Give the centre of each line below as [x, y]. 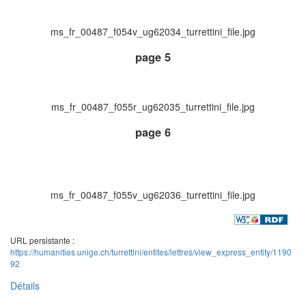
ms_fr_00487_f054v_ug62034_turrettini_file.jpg [153, 31]
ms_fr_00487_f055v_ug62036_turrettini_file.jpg [153, 195]
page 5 [153, 57]
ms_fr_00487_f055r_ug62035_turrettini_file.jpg [153, 106]
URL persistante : [42, 240]
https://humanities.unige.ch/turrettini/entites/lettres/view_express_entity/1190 [151, 252]
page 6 [153, 133]
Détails [25, 286]
